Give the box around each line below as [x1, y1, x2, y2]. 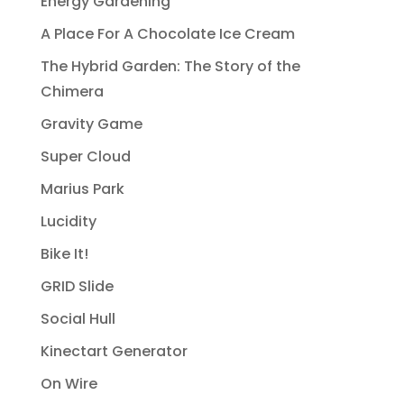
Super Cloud [40, 146, 131, 168]
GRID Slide [40, 276, 114, 298]
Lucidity [40, 211, 96, 233]
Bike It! [40, 243, 88, 265]
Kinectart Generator [40, 341, 188, 363]
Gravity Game [40, 114, 142, 135]
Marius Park [40, 179, 124, 200]
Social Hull [40, 308, 115, 330]
